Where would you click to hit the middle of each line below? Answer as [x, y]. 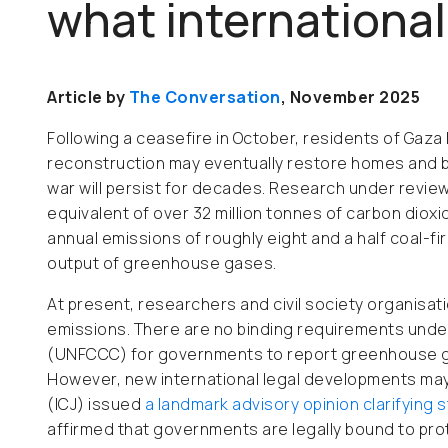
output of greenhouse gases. [162, 263]
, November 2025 [350, 97]
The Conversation [204, 97]
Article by [88, 97]
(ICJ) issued [96, 404]
